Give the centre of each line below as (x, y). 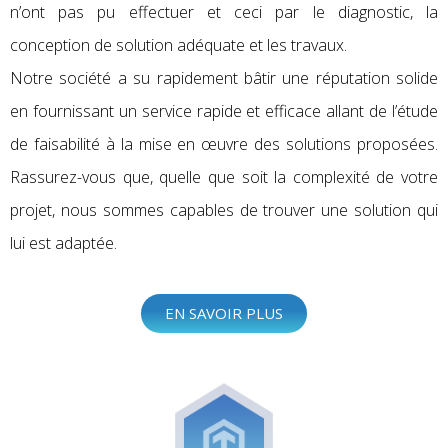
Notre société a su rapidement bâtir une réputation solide (224, 78)
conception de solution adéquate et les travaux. (178, 45)
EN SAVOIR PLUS (224, 313)
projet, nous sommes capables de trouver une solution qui (224, 210)
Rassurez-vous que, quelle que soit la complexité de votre (224, 177)
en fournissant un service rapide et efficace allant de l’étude (224, 111)
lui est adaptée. (63, 243)
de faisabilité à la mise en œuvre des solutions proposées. (224, 144)
